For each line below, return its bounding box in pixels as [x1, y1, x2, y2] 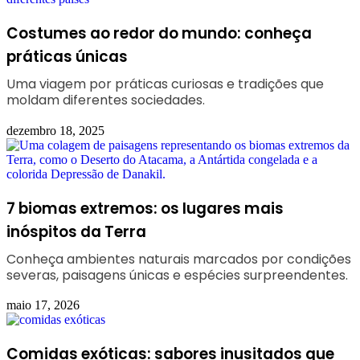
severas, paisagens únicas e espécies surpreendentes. [6, 265, 348, 284]
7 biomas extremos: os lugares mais [6, 197, 284, 219]
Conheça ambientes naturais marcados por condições [6, 249, 351, 268]
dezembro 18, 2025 [6, 123, 104, 137]
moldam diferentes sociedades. [6, 91, 205, 110]
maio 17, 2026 [6, 298, 80, 313]
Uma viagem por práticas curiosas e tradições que [6, 75, 324, 94]
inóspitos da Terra [6, 220, 146, 243]
